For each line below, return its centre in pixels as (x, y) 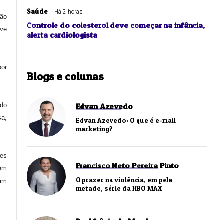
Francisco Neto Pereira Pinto (127, 166)
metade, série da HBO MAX (119, 188)
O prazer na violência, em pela (124, 180)
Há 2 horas (68, 12)
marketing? (94, 129)
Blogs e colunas (65, 76)
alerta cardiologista (62, 35)
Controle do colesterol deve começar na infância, (116, 25)
